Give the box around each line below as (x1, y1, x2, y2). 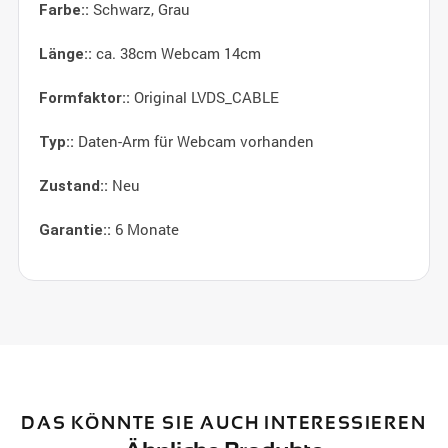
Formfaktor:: (38, 89, 130, 107)
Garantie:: (38, 221, 111, 239)
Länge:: (38, 45, 92, 63)
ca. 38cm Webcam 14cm (91, 43, 261, 63)
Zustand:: (38, 177, 108, 195)
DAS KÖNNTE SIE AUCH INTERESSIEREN (21, 412, 427, 433)
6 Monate (110, 219, 179, 239)
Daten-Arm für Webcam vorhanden (73, 131, 314, 151)
